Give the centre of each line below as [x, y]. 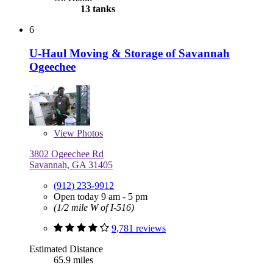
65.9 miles [73, 260]
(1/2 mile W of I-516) [94, 207]
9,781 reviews [139, 228]
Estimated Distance [66, 249]
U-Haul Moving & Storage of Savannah [129, 54]
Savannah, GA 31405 [71, 165]
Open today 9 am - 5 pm [101, 196]
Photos [89, 133]
